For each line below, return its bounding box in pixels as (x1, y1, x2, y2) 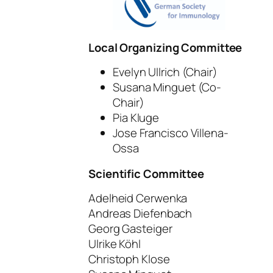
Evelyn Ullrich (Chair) (113, 64, 218, 80)
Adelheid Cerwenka (88, 190, 188, 207)
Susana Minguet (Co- (113, 79, 222, 96)
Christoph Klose (88, 251, 170, 268)
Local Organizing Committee (88, 39, 243, 55)
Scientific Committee (88, 165, 204, 182)
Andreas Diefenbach (88, 205, 193, 222)
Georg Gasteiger (88, 221, 172, 237)
